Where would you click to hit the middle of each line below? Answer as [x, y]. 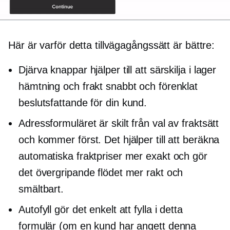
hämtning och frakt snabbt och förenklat [108, 86]
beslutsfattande [53, 103]
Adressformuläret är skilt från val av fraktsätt [119, 123]
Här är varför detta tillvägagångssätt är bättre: [112, 45]
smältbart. [41, 189]
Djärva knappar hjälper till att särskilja [104, 70]
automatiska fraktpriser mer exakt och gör [113, 156]
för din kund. [117, 103]
